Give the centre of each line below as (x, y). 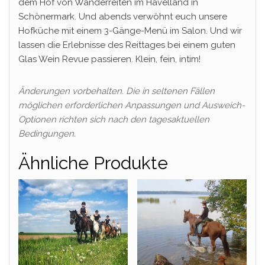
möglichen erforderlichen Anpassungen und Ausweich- (132, 105)
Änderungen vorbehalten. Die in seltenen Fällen (117, 91)
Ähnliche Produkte (93, 163)
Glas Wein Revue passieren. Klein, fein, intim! (109, 59)
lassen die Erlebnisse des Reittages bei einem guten (127, 45)
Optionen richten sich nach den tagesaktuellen (114, 119)
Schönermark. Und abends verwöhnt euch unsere (123, 16)
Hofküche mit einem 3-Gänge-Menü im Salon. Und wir (130, 30)
